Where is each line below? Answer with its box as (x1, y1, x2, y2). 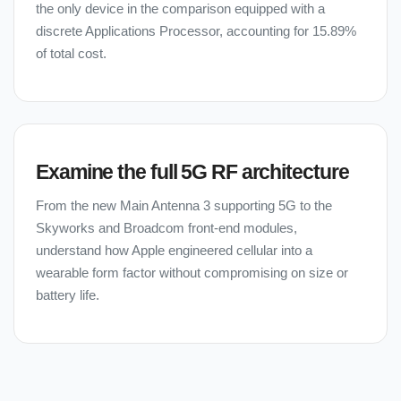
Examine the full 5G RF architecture (36, 160, 349, 184)
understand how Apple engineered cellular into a (36, 243, 312, 259)
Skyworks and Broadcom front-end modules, (36, 221, 297, 236)
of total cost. (36, 47, 107, 62)
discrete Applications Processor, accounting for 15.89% (36, 24, 356, 39)
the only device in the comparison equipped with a (36, 2, 325, 17)
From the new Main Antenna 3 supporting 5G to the (36, 199, 332, 214)
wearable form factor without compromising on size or (36, 266, 348, 281)
